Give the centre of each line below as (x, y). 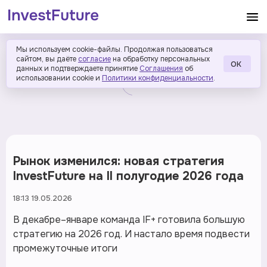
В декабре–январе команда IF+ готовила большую (129, 220)
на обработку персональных (161, 59)
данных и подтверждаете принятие (77, 69)
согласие (94, 59)
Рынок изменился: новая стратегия (119, 161)
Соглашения (161, 69)
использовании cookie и (58, 78)
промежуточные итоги (65, 248)
